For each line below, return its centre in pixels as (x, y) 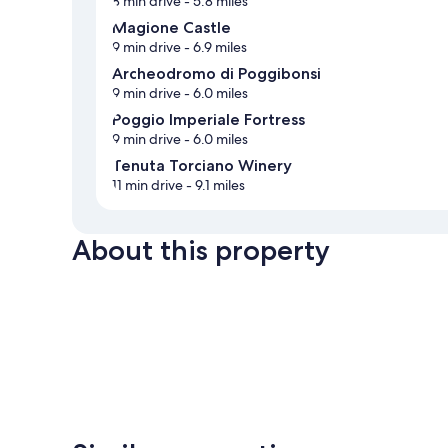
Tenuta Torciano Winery (202, 166)
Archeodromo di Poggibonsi (216, 74)
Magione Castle (171, 28)
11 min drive (147, 185)
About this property (201, 250)
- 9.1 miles (214, 185)
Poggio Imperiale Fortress (208, 120)
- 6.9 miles (214, 47)
